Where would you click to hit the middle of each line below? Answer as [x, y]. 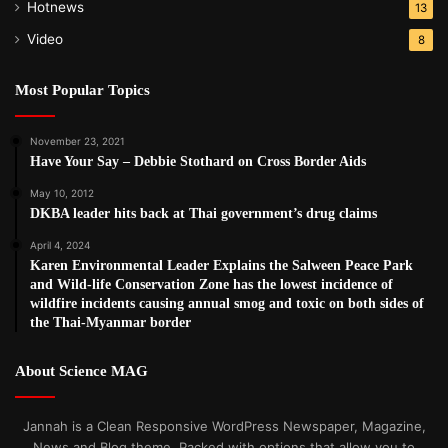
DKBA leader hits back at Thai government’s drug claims [203, 213]
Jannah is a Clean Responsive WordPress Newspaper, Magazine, [224, 425]
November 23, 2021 [77, 140]
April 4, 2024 [60, 244]
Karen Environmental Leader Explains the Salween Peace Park [221, 265]
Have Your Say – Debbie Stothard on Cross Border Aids [198, 161]
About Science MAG [81, 370]
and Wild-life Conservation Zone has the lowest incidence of [211, 284]
